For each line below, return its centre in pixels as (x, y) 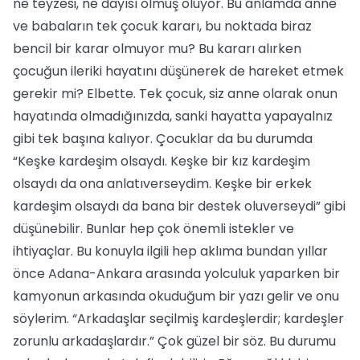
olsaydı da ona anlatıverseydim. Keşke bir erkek (162, 184)
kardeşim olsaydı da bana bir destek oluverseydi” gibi (179, 206)
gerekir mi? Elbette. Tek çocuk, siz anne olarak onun (175, 94)
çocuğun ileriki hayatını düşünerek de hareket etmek (178, 71)
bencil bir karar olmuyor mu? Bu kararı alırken (157, 49)
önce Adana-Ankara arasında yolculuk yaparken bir (176, 274)
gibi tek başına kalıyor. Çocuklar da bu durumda (163, 139)
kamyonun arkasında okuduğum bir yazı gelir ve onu (176, 296)
